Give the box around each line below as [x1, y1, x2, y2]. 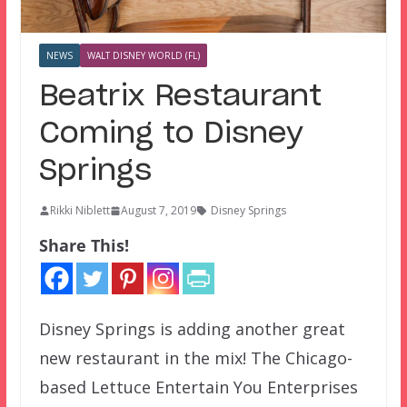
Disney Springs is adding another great [38, 318, 345, 341]
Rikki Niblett [49, 203, 110, 219]
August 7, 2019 [120, 203, 196, 219]
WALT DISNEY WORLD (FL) [86, 49, 200, 63]
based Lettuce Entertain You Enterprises [38, 376, 358, 399]
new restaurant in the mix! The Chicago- [38, 347, 352, 370]
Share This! [38, 234, 129, 257]
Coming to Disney [38, 119, 303, 149]
